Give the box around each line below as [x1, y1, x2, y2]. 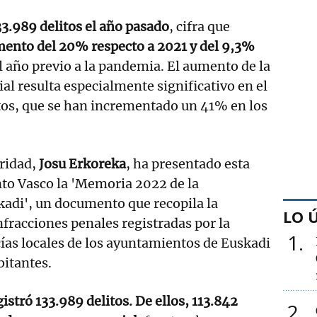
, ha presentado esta [126, 155, 250, 172]
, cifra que [169, 18, 230, 35]
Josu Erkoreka [39, 155, 126, 172]
